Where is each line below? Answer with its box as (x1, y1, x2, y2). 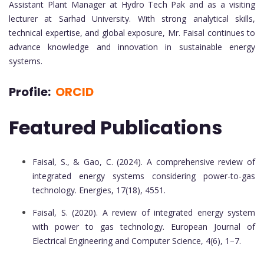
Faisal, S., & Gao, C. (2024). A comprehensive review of (32, 156, 255, 168)
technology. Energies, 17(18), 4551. (32, 184, 166, 196)
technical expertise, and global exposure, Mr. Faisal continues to (9, 27, 255, 39)
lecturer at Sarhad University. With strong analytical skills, (9, 13, 255, 25)
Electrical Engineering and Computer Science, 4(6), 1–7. (32, 235, 241, 247)
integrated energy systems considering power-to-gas (32, 170, 255, 182)
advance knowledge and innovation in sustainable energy (9, 41, 255, 53)
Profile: (9, 83, 55, 100)
